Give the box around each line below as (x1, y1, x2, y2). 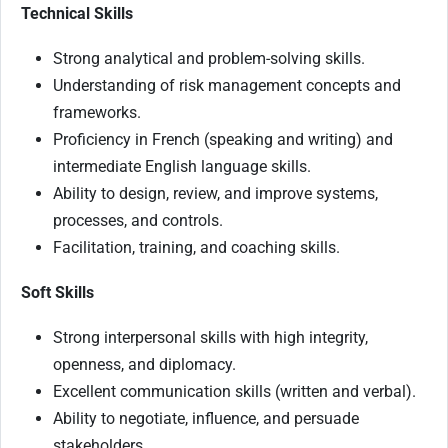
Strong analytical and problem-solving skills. (53, 48, 365, 68)
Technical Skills (21, 3, 133, 23)
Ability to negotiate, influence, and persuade (53, 408, 359, 428)
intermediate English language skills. (53, 156, 311, 176)
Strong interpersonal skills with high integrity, (53, 327, 368, 347)
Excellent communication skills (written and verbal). (53, 381, 416, 401)
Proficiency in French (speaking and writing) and (53, 129, 393, 149)
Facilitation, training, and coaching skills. (53, 237, 340, 257)
